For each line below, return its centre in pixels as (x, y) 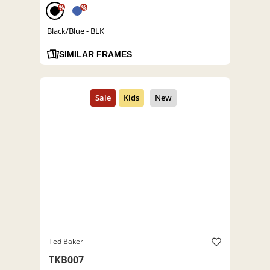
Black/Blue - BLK (76, 31)
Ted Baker (66, 242)
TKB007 (66, 260)
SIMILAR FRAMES (96, 55)
